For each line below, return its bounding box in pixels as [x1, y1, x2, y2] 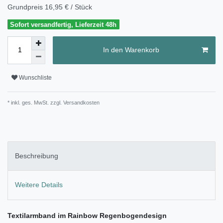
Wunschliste [19, 74, 52, 82]
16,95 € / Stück [45, 2, 92, 11]
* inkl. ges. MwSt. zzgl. [7, 99, 62, 106]
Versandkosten [62, 99, 100, 106]
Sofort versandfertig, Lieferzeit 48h [10, 20, 117, 28]
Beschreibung [15, 152, 58, 160]
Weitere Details [15, 181, 63, 189]
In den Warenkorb [103, 46, 159, 54]
